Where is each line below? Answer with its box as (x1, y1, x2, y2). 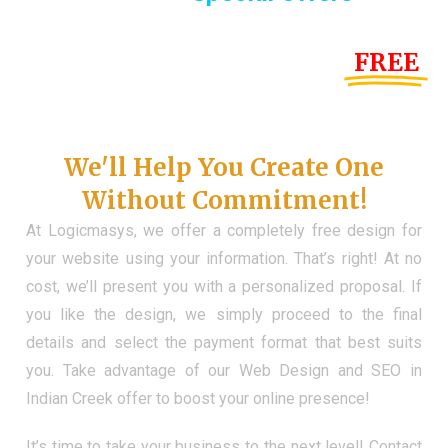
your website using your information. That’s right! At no (26, 249, 422, 269)
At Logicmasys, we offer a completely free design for (26, 221, 422, 241)
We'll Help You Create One (64, 152, 384, 184)
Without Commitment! (81, 185, 367, 217)
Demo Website (135, 75, 313, 107)
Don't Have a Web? (104, 121, 344, 155)
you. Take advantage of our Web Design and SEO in (26, 361, 422, 381)
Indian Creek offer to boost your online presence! (26, 389, 370, 409)
